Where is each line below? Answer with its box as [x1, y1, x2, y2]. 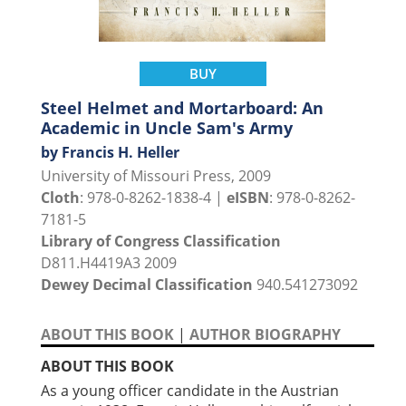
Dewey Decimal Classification [41, 275, 253, 295]
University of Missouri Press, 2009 [41, 166, 271, 187]
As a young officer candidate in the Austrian [41, 381, 339, 401]
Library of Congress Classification [41, 231, 281, 252]
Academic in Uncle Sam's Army [41, 117, 293, 140]
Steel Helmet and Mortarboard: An [41, 97, 324, 120]
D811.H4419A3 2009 [41, 253, 177, 274]
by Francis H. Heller [41, 142, 179, 163]
